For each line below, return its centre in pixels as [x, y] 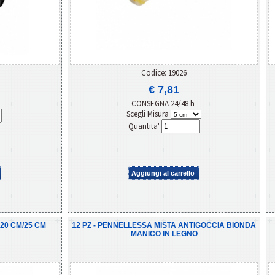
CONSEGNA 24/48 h [164, 103]
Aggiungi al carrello [163, 173]
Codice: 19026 [164, 72]
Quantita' [145, 126]
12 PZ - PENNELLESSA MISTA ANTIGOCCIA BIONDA [164, 225]
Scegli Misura [149, 114]
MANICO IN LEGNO [164, 234]
